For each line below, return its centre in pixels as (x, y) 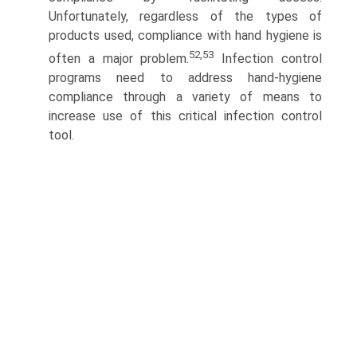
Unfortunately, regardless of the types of (185, 16)
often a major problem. (119, 59)
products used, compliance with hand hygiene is (185, 35)
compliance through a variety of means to (185, 97)
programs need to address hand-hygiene (185, 78)
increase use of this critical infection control (185, 116)
